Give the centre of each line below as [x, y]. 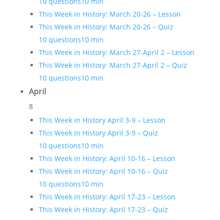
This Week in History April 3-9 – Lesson [102, 120]
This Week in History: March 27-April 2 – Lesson [116, 52]
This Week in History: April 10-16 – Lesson [107, 158]
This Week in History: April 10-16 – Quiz [103, 171]
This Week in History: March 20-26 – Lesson [110, 14]
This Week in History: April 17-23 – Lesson [107, 197]
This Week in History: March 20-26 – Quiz [106, 27]
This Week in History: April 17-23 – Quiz [103, 209]
